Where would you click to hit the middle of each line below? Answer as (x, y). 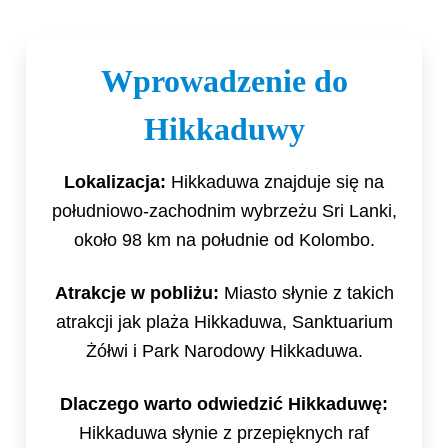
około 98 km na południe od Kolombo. (224, 240)
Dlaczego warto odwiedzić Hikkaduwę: (224, 404)
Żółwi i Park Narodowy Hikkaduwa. (224, 351)
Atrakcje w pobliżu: (136, 293)
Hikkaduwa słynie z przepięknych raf (224, 433)
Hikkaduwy (224, 129)
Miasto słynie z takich (306, 293)
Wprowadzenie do (224, 81)
